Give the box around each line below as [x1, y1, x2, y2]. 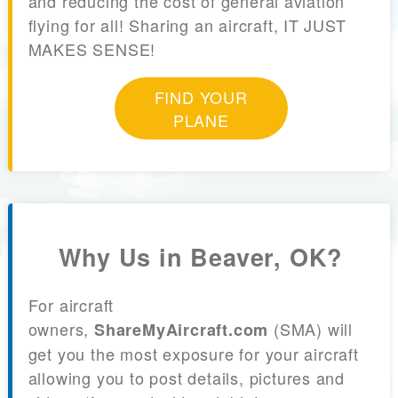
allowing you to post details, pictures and [28, 366, 346, 389]
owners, [28, 317, 94, 340]
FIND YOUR [154, 85, 248, 109]
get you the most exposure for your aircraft [28, 342, 359, 365]
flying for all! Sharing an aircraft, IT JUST [28, 13, 346, 37]
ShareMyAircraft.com [93, 318, 269, 341]
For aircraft [28, 293, 115, 316]
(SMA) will [268, 317, 353, 340]
